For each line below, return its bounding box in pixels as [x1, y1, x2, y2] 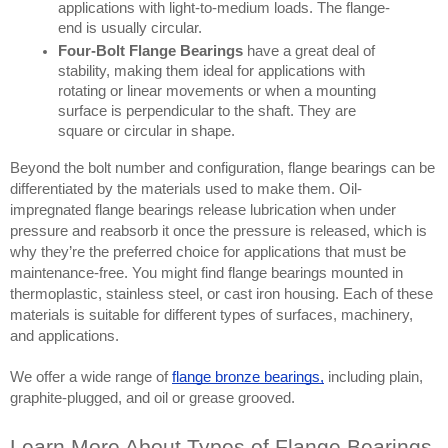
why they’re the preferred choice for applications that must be [10, 244, 406, 261]
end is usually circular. [58, 19, 206, 36]
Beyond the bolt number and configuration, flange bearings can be [10, 160, 435, 177]
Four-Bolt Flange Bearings [58, 43, 243, 60]
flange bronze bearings [172, 369, 320, 386]
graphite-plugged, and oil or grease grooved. [10, 390, 295, 407]
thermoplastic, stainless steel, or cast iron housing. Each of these [10, 286, 433, 303]
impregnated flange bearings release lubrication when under [10, 202, 396, 219]
